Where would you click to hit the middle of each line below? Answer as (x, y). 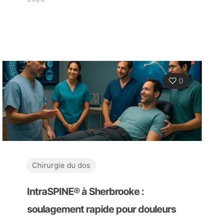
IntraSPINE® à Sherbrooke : (85, 191)
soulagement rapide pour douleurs (101, 209)
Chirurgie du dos (61, 165)
